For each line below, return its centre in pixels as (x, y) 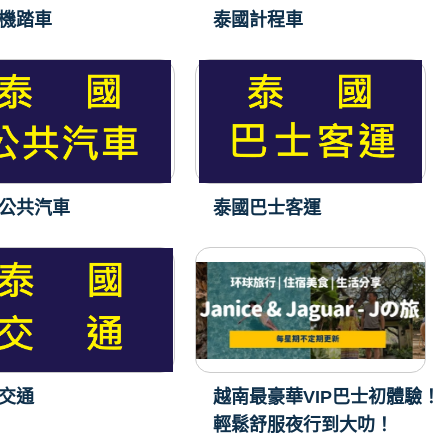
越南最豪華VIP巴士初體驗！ (326, 397)
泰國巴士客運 (266, 208)
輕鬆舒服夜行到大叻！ (302, 425)
